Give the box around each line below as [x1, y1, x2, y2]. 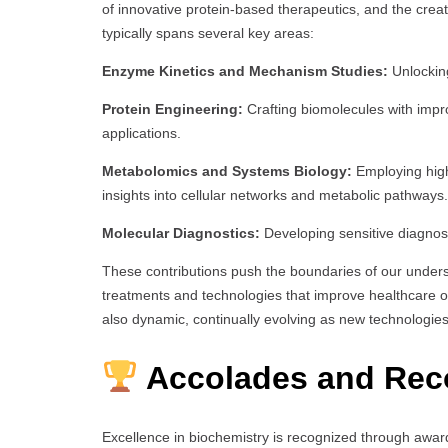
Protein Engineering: [102, 101, 243, 118]
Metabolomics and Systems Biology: [102, 163, 352, 180]
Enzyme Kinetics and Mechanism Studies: [102, 63, 388, 80]
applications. [102, 125, 181, 142]
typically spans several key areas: [102, 25, 314, 42]
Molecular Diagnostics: [102, 225, 260, 242]
